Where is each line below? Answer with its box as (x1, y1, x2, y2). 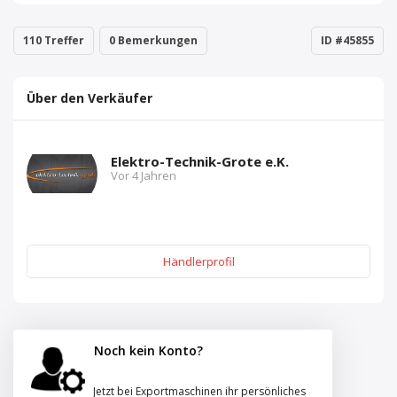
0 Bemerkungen (109, 33, 198, 48)
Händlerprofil (162, 253, 235, 269)
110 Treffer (23, 33, 84, 48)
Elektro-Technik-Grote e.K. (111, 152, 289, 170)
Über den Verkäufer (27, 90, 152, 106)
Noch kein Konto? (93, 342, 203, 359)
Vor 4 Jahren (111, 167, 176, 183)
